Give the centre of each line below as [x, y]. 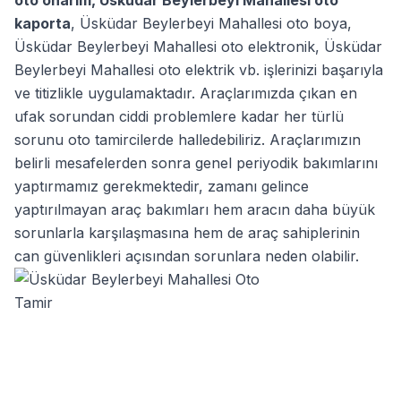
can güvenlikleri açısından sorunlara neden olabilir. [187, 256]
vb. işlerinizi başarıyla [309, 69]
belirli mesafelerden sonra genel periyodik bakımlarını [196, 162]
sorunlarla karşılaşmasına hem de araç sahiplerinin [187, 232]
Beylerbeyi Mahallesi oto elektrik [124, 69]
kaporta [43, 23]
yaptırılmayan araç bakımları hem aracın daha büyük [195, 209]
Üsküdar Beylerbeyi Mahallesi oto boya [213, 23]
